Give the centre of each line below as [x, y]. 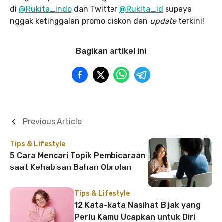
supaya [177, 9]
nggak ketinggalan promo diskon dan [80, 21]
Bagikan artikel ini [111, 51]
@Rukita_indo [45, 9]
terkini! [191, 21]
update [164, 21]
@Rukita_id [141, 9]
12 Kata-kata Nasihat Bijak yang [138, 205]
